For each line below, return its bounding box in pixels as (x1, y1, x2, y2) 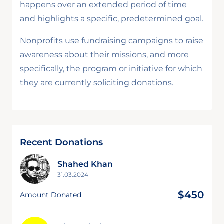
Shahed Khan (57, 159, 113, 169)
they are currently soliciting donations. (20, 77, 173, 87)
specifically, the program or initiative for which (20, 63, 202, 73)
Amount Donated (20, 190, 81, 199)
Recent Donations (20, 136, 103, 148)
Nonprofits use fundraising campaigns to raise (20, 35, 203, 45)
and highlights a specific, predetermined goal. (20, 13, 203, 23)
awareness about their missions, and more (20, 49, 189, 59)
